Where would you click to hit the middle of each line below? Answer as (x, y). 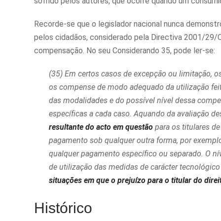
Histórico (63, 208)
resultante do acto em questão (101, 127)
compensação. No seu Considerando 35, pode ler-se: (125, 51)
